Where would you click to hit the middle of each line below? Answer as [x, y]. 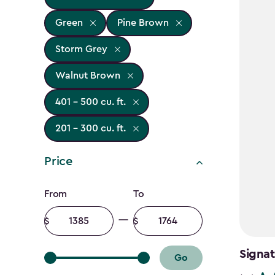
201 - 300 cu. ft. [90, 129]
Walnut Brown [87, 76]
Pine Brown [143, 23]
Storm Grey [81, 49]
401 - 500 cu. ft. [90, 102]
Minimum [64, 213]
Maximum [154, 213]
